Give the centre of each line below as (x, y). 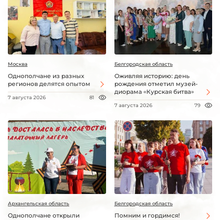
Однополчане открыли (44, 215)
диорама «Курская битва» (154, 92)
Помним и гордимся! (147, 215)
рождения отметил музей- (156, 84)
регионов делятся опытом (49, 84)
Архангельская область (39, 203)
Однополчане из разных (46, 76)
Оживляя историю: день (152, 76)
